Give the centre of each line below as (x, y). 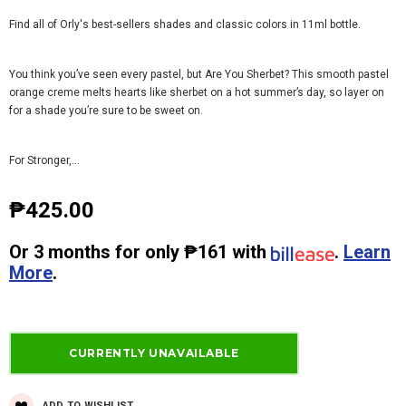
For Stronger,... (44, 161)
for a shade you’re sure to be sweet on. (106, 111)
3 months (72, 252)
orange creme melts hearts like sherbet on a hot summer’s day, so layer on (197, 93)
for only (147, 252)
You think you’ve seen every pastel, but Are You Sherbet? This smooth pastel (199, 75)
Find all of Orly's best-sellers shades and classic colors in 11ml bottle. (186, 25)
